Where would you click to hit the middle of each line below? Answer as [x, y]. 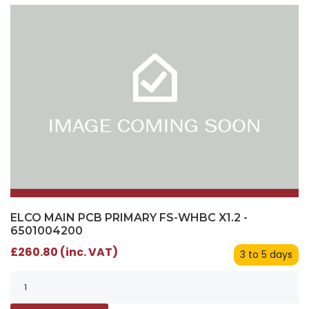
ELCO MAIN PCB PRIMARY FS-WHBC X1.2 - [129, 218]
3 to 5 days [266, 255]
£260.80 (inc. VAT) [64, 252]
